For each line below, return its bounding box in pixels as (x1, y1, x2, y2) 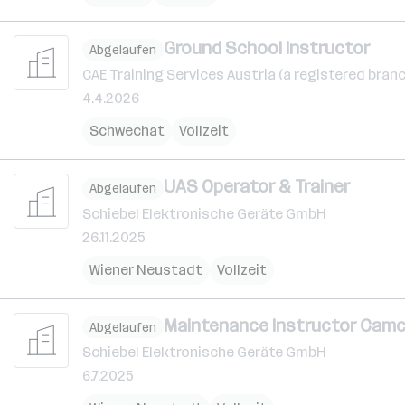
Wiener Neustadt (89, 260, 202, 278)
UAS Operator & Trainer (164, 175, 350, 197)
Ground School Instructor (164, 36, 370, 59)
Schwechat (89, 122, 165, 139)
